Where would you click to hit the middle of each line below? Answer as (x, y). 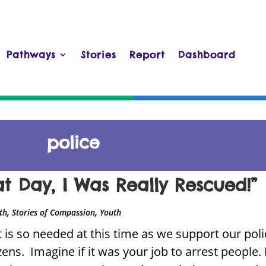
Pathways (31, 55)
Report (147, 55)
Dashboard (207, 55)
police (73, 142)
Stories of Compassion (54, 212)
